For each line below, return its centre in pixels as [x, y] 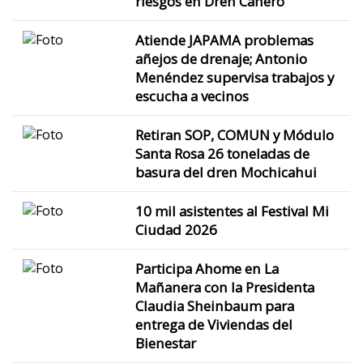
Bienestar [165, 343]
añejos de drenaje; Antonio [221, 58]
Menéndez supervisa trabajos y [234, 77]
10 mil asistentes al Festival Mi [232, 211]
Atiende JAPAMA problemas [224, 40]
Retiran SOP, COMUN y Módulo [234, 135]
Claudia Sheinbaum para [214, 305]
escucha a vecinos [192, 96]
